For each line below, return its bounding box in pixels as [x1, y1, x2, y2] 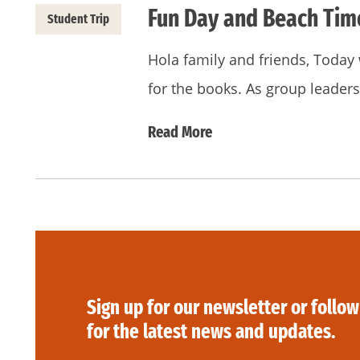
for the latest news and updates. [87, 320, 336, 344]
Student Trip [47, 11, 109, 27]
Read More [148, 122, 212, 141]
